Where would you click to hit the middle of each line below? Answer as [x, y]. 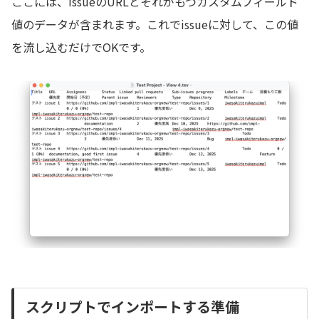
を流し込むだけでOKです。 [81, 47]
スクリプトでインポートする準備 [132, 307]
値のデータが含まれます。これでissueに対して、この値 [155, 25]
